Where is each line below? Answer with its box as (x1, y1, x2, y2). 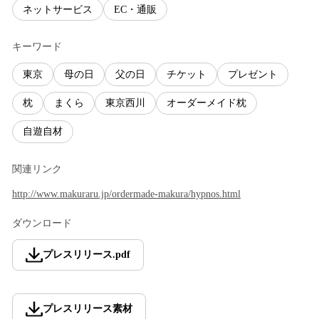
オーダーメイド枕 (167, 98, 246, 109)
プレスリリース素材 (43, 303, 132, 314)
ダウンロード (12, 217, 72, 229)
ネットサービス (23, 4, 93, 15)
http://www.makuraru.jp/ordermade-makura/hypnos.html (12, 188, 241, 199)
